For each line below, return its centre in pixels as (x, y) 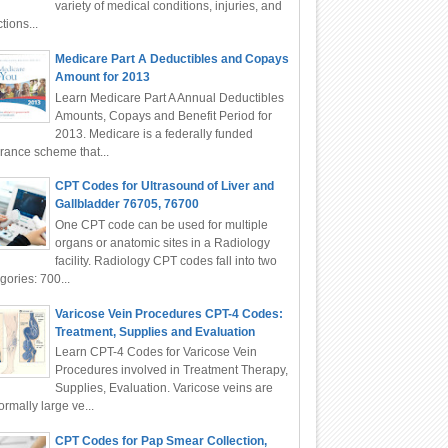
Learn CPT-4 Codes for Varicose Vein (155, 351)
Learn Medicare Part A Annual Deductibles (169, 97)
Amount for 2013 (102, 77)
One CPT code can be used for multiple (161, 224)
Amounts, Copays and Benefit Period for (163, 115)
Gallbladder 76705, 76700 (126, 204)
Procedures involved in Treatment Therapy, (171, 369)
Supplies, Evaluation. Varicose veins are (163, 387)
